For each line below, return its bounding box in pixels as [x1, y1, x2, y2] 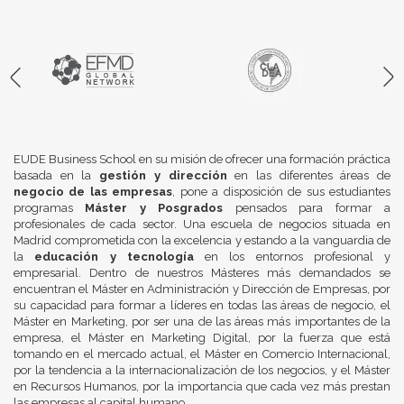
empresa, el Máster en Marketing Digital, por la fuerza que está [14, 331, 390, 345]
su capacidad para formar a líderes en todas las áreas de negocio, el [14, 298, 390, 313]
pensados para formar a [223, 201, 391, 216]
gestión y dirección [99, 169, 227, 183]
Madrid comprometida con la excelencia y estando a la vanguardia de [14, 234, 390, 248]
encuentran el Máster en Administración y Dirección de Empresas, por [14, 282, 390, 297]
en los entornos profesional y [193, 250, 390, 264]
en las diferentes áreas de [226, 169, 391, 183]
